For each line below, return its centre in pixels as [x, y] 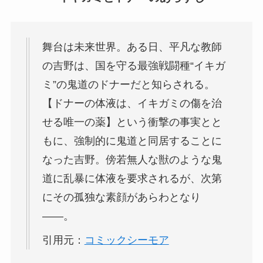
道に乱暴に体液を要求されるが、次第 [132, 179]
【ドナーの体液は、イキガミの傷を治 [132, 104]
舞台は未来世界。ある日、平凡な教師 [132, 47]
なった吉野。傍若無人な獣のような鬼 [132, 160]
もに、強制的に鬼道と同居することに [132, 141]
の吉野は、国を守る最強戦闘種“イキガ [134, 66]
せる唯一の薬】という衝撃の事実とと [132, 122]
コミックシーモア [127, 240]
